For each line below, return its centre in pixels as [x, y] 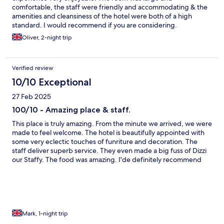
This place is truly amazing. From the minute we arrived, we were [112, 123]
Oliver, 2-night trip [47, 37]
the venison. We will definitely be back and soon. [87, 168]
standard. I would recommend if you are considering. [94, 25]
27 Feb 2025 [31, 96]
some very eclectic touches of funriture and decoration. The [105, 141]
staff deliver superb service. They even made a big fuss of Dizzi [109, 150]
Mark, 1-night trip [45, 213]
